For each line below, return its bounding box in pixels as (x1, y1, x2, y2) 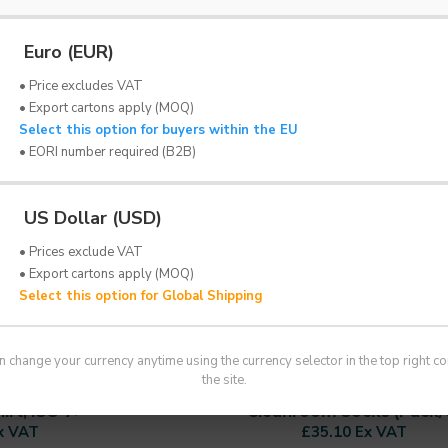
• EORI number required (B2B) (19, 143, 196, 161)
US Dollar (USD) (19, 206, 162, 230)
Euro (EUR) (19, 40, 114, 64)
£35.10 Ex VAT (300, 421, 407, 442)
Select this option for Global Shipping (19, 287, 263, 305)
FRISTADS (313, 366, 395, 389)
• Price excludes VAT (19, 77, 143, 95)
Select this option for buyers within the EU (19, 121, 298, 139)
